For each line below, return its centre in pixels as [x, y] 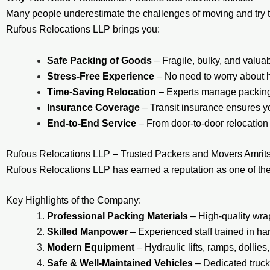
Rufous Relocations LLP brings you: [83, 29]
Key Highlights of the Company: [74, 201]
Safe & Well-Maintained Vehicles [120, 263]
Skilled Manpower [87, 232]
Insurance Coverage [93, 107]
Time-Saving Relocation [102, 92]
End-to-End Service [92, 123]
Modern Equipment [91, 248]
